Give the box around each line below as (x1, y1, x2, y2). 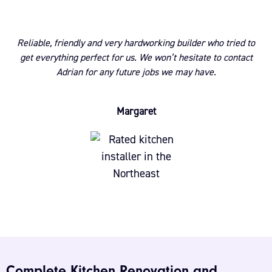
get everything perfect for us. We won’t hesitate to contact (19, 51, 253, 64)
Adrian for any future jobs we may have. (56, 66, 216, 78)
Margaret (116, 104, 156, 118)
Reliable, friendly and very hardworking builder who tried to (17, 36, 255, 49)
